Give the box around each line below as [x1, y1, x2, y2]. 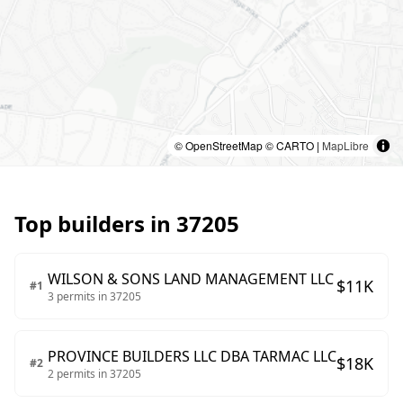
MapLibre [322, 138, 369, 153]
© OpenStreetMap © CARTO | [175, 138, 322, 153]
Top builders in [14, 209, 176, 238]
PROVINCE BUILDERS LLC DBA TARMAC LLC [48, 346, 336, 366]
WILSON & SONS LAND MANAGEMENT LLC [48, 269, 334, 289]
